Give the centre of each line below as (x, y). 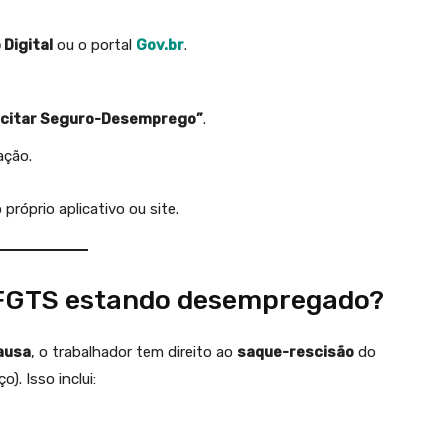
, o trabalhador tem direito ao (134, 352)
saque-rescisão (295, 352)
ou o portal (94, 45)
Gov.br (160, 45)
